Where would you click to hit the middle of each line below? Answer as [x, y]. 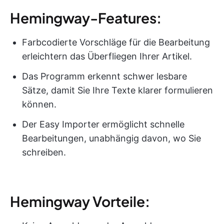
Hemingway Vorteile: [80, 201]
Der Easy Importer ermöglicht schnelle [103, 124]
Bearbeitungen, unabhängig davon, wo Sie [111, 138]
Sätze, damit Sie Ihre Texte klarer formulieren [117, 90]
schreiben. [44, 152]
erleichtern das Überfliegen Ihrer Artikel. [107, 56]
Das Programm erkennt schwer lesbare [104, 76]
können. [39, 104]
